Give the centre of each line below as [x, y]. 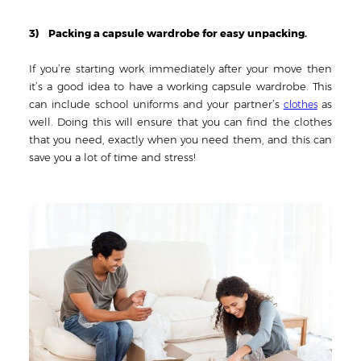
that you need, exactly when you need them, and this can [180, 139]
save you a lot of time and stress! [112, 157]
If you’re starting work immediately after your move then [180, 68]
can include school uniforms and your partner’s [156, 104]
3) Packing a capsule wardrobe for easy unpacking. [168, 33]
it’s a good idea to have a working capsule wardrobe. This [180, 86]
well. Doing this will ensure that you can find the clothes [180, 121]
